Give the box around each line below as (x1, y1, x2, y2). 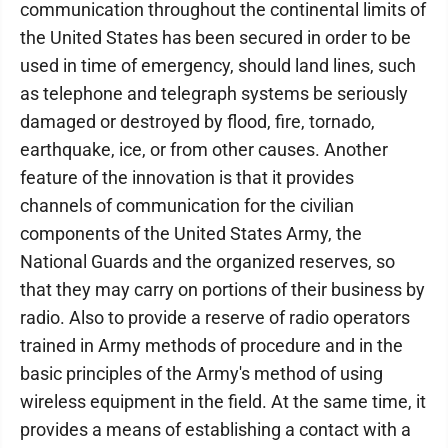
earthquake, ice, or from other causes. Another (20, 139, 388, 160)
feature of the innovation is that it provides (20, 167, 354, 188)
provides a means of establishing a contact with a (20, 419, 411, 440)
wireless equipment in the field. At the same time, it (20, 391, 426, 412)
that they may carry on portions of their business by (20, 279, 425, 300)
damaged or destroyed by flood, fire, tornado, (20, 111, 375, 132)
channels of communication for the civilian (20, 195, 354, 216)
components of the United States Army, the (20, 223, 362, 244)
